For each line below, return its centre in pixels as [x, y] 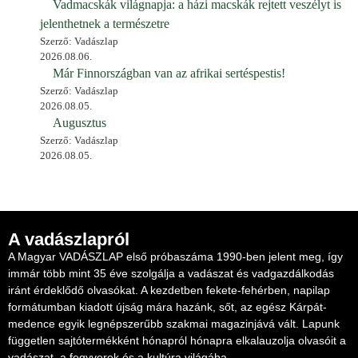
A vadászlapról [69, 239]
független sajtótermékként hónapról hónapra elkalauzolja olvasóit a [177, 340]
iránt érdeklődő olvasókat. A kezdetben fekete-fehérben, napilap [169, 290]
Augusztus [80, 122]
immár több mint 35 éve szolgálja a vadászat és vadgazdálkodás [171, 273]
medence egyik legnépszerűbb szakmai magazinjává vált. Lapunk [174, 323]
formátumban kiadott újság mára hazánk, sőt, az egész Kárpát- [167, 306]
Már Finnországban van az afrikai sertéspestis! [169, 73]
